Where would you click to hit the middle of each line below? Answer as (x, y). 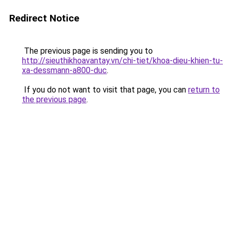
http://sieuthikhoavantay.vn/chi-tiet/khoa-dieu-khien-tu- (122, 61)
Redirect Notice (44, 18)
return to (204, 90)
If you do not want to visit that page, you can (105, 90)
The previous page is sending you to (87, 51)
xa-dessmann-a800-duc (64, 70)
